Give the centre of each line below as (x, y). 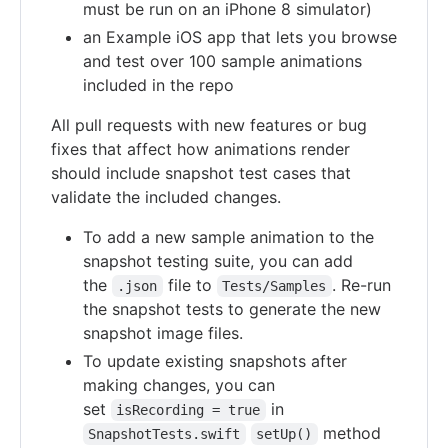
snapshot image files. (163, 333)
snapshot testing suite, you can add (218, 261)
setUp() (284, 434)
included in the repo (158, 85)
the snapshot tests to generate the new (232, 309)
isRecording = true (188, 410)
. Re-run (363, 285)
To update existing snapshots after (215, 361)
